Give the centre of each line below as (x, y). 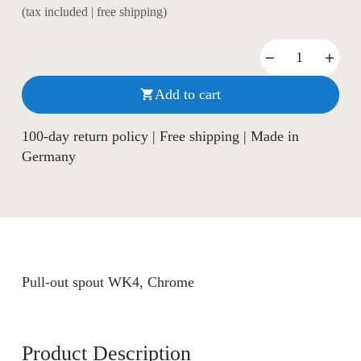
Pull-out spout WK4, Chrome (108, 282)
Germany (48, 157)
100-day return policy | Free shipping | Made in (160, 137)
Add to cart (187, 95)
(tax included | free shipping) (94, 12)
